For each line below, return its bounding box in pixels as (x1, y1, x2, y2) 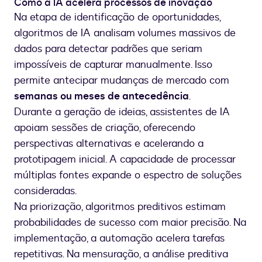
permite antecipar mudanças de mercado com (14, 73, 229, 88)
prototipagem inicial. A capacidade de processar (14, 152, 236, 167)
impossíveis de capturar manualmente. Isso (14, 57, 212, 73)
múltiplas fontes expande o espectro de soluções (14, 168, 242, 183)
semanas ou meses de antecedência (14, 89, 189, 104)
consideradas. (14, 184, 77, 199)
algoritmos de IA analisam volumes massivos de (14, 26, 236, 41)
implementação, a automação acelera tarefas (14, 231, 225, 246)
